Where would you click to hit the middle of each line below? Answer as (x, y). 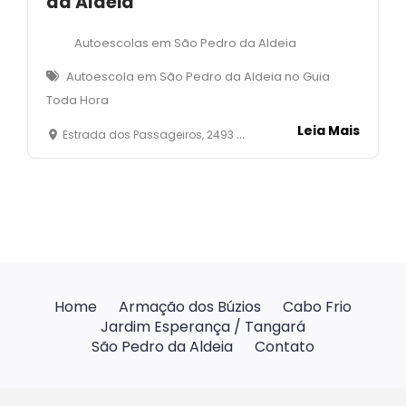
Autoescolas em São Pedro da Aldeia (185, 43)
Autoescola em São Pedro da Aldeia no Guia (198, 76)
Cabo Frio (317, 306)
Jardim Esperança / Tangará (203, 326)
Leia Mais (329, 130)
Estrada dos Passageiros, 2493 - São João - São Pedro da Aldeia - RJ (150, 134)
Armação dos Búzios (190, 306)
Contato (285, 346)
